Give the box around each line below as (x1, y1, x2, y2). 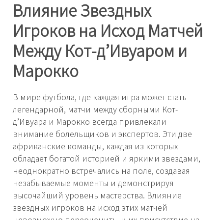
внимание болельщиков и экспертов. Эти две (13, 128, 192, 140)
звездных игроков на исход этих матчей (13, 201, 167, 214)
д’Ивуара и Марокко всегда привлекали (13, 115, 166, 128)
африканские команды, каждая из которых (13, 140, 178, 152)
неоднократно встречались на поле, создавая (13, 165, 190, 177)
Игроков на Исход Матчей (13, 18, 203, 41)
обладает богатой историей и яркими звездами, (13, 152, 200, 165)
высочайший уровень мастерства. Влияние (13, 189, 182, 201)
